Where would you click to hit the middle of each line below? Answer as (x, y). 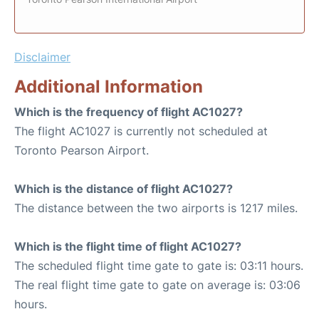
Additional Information (109, 87)
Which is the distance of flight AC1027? (124, 189)
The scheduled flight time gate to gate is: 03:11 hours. (159, 266)
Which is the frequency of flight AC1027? (129, 112)
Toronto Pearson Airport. (82, 150)
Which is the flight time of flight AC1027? (128, 246)
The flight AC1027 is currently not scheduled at (141, 131)
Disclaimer (42, 57)
